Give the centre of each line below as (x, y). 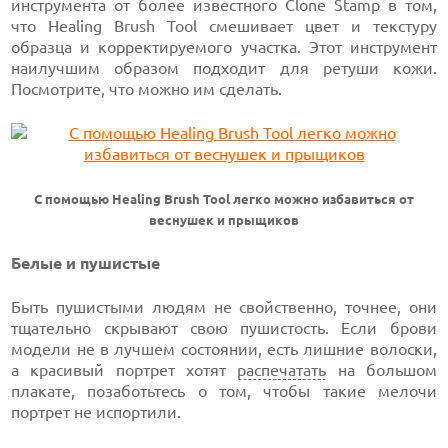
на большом (381, 370)
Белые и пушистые (86, 263)
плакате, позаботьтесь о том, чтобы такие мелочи (224, 391)
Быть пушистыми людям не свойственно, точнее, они (224, 307)
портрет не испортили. (96, 412)
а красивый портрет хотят (124, 370)
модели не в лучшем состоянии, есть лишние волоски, (224, 349)
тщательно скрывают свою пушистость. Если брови (224, 328)
